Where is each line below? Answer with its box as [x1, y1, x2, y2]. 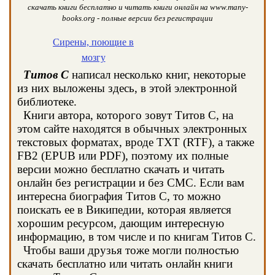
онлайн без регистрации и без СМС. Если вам [17, 176, 244, 189]
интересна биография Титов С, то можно [17, 190, 221, 203]
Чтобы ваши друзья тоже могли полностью [17, 244, 239, 257]
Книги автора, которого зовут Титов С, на [17, 109, 233, 122]
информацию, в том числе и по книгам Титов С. [17, 230, 256, 243]
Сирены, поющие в [53, 37, 134, 47]
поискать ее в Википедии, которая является [17, 203, 231, 216]
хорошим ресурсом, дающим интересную [17, 217, 224, 230]
